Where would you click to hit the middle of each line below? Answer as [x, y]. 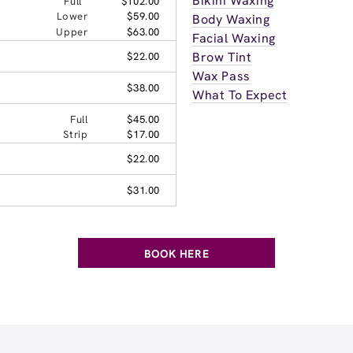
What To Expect [240, 95]
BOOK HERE [176, 253]
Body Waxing [231, 19]
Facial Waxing [234, 38]
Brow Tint [222, 57]
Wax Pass [221, 76]
